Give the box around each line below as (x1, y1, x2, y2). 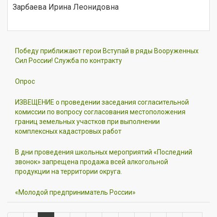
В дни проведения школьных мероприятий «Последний (15, 148, 192, 156)
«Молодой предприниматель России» (15, 188, 136, 196)
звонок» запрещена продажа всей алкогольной (15, 157, 168, 166)
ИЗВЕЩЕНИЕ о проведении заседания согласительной (15, 98, 189, 106)
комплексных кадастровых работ (15, 127, 122, 135)
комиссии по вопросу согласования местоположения (15, 108, 186, 116)
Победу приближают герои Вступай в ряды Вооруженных (15, 46, 199, 55)
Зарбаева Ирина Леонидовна (13, 2, 119, 12)
